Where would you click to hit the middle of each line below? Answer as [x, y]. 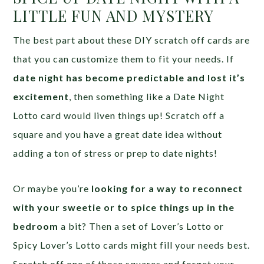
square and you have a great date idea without [118, 134]
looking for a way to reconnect [167, 188]
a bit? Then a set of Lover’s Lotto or [141, 226]
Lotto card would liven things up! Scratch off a [119, 115]
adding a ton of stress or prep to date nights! [115, 153]
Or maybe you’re [52, 188]
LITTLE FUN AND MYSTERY [114, 15]
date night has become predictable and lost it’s [129, 77]
